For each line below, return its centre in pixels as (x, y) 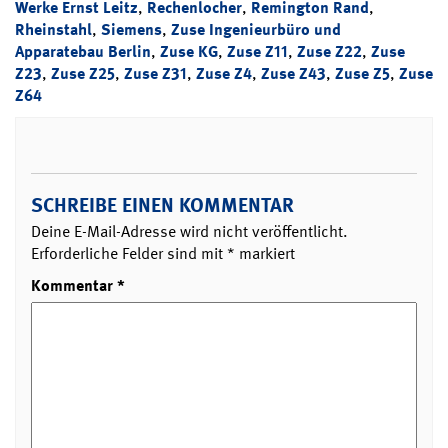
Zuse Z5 (362, 73)
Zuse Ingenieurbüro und (256, 29)
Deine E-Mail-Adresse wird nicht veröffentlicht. (189, 231)
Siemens (131, 29)
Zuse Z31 (155, 73)
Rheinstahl (53, 29)
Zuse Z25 (83, 73)
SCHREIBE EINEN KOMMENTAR (162, 204)
